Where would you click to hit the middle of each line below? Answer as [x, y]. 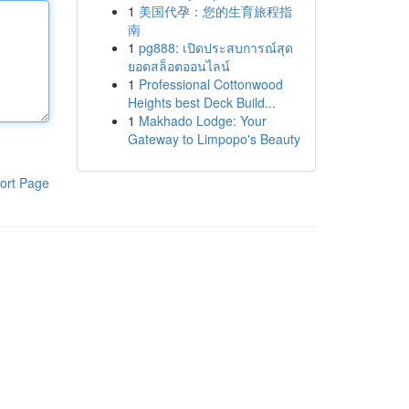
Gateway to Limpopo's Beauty [214, 139]
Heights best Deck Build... [201, 102]
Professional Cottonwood [210, 84]
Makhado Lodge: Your [202, 121]
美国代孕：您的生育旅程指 [215, 11]
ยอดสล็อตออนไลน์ [178, 66]
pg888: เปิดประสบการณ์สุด [215, 47]
